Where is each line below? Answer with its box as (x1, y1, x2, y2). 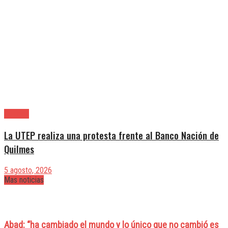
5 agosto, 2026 (4, 165, 52, 175)
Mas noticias (4, 175, 44, 185)
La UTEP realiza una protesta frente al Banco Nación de (4, 128, 219, 142)
